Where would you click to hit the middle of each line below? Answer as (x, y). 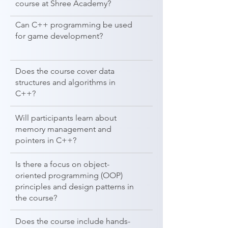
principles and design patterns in (75, 187)
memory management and (63, 129)
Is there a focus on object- (62, 164)
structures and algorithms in (65, 82)
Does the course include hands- (73, 221)
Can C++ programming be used (74, 25)
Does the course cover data (65, 71)
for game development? (59, 36)
